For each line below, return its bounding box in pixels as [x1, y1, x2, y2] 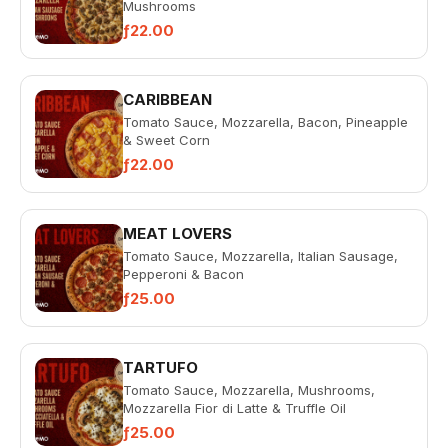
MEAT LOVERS [123, 224, 232, 243]
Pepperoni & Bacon [123, 266, 244, 282]
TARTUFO [123, 358, 198, 377]
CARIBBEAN [123, 90, 212, 109]
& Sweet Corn [123, 132, 210, 148]
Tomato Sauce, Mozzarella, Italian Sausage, [123, 248, 398, 264]
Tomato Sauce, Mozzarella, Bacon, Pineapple [123, 114, 408, 130]
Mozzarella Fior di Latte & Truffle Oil [123, 400, 346, 416]
